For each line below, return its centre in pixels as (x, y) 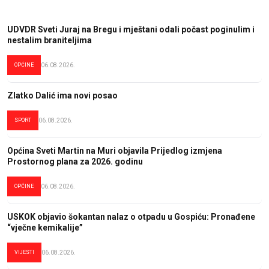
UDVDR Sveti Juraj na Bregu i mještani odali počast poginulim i (131, 29)
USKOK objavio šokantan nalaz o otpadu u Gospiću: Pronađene (131, 216)
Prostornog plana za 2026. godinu (75, 161)
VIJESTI (24, 252)
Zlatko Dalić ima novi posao (62, 95)
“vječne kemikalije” (45, 227)
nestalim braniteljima (50, 40)
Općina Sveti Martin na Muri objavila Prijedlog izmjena (115, 150)
